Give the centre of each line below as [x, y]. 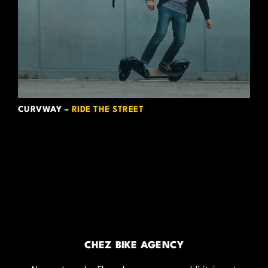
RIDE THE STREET [108, 109]
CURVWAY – [45, 109]
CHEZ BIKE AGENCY [134, 245]
